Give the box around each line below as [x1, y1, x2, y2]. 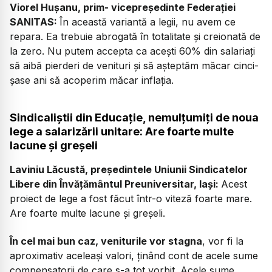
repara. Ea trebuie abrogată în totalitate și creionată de [10, 30, 260, 42]
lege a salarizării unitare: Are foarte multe [10, 125, 234, 138]
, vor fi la [202, 235, 243, 248]
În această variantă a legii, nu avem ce [59, 15, 236, 28]
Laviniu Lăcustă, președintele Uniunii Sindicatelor [10, 163, 248, 175]
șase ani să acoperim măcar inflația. [10, 73, 174, 86]
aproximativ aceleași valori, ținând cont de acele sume [10, 250, 258, 262]
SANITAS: [10, 15, 59, 28]
